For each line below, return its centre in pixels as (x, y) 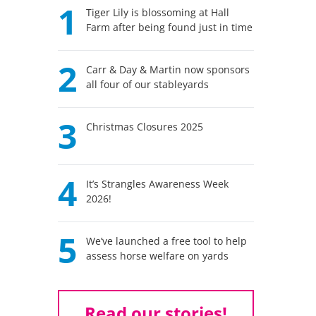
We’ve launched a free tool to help (167, 241)
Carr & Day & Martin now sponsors (168, 69)
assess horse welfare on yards (158, 256)
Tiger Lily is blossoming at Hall (158, 12)
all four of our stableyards (148, 84)
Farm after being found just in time (170, 27)
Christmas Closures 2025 (145, 127)
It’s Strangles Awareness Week (158, 184)
